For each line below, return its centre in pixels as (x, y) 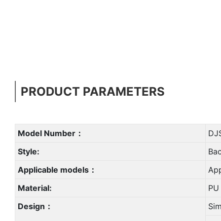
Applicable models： (57, 169)
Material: (35, 188)
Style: (28, 151)
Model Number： (50, 133)
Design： (35, 206)
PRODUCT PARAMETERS (93, 91)
